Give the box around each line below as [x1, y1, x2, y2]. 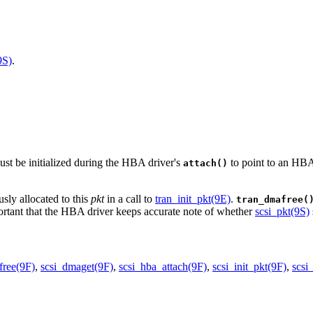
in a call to [104, 193, 155, 205]
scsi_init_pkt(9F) [212, 261, 286, 272]
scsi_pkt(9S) [255, 205, 310, 218]
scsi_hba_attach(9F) [119, 261, 207, 272]
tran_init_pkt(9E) [155, 193, 231, 205]
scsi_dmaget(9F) [41, 261, 113, 272]
